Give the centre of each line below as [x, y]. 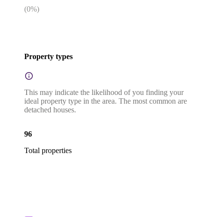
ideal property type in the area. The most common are [106, 101]
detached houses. [50, 110]
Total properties [48, 151]
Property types [48, 56]
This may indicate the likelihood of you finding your [104, 93]
